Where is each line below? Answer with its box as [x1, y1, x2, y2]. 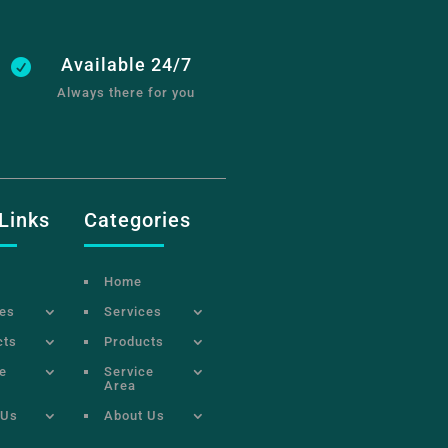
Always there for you [57, 85, 196, 101]
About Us [104, 407, 166, 423]
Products [104, 333, 165, 349]
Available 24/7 [60, 54, 192, 76]
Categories [84, 207, 192, 232]
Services [104, 303, 163, 319]
